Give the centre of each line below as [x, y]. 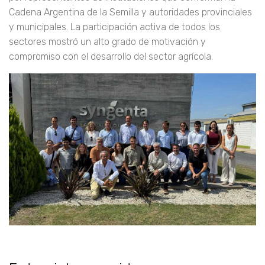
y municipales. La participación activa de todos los [114, 27]
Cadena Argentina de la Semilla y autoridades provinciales [130, 12]
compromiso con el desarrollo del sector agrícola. [111, 57]
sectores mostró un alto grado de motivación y [107, 42]
